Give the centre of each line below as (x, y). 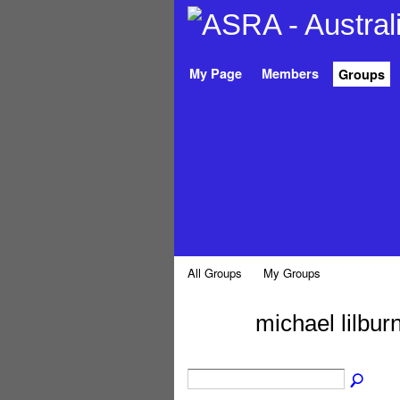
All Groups (214, 273)
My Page (215, 73)
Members (290, 73)
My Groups (292, 273)
